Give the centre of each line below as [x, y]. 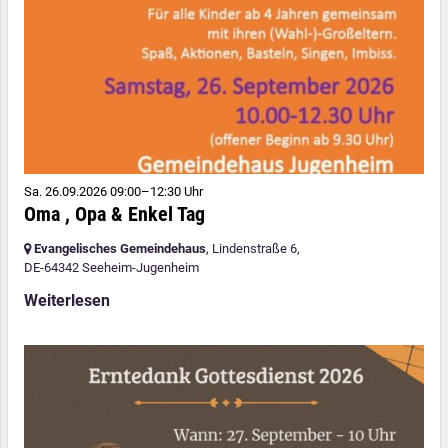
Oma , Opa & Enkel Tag [114, 214]
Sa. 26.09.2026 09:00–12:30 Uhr [113, 192]
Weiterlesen [67, 301]
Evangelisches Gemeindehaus [120, 249]
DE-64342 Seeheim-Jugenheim [111, 268]
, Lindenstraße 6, [253, 249]
